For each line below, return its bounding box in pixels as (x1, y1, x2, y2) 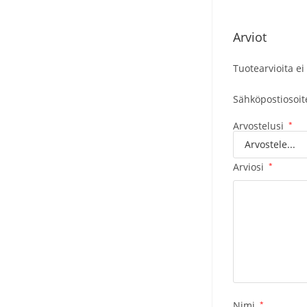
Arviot (233, 28, 267, 45)
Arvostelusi (233, 119, 287, 132)
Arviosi (233, 160, 267, 173)
